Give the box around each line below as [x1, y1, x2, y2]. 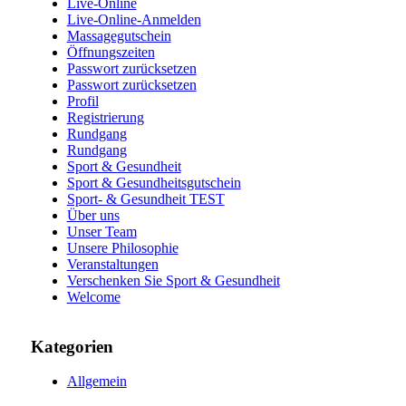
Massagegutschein [66, 27, 171, 43]
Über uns [66, 207, 120, 223]
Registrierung [66, 109, 144, 125]
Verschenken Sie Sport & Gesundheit [66, 272, 280, 288]
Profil [66, 92, 99, 109]
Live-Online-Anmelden [66, 11, 201, 27]
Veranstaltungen [66, 256, 159, 272]
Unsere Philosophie [66, 239, 179, 256]
